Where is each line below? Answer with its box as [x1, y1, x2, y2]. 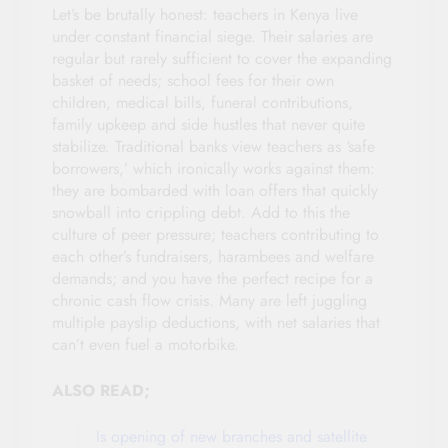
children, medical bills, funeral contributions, [52, 90, 353, 114]
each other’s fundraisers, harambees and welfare [52, 244, 374, 268]
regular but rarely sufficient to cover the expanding [52, 46, 392, 70]
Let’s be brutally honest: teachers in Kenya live [52, 2, 358, 26]
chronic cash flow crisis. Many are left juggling [52, 288, 367, 312]
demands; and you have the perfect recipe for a [52, 266, 373, 290]
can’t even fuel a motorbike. [52, 332, 239, 356]
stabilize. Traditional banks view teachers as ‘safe [52, 134, 375, 158]
